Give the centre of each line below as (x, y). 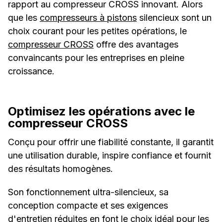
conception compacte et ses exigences (88, 206)
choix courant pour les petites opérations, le (97, 31)
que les (24, 18)
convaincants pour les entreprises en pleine (96, 58)
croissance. (31, 71)
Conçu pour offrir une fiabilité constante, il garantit (111, 142)
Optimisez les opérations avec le (101, 111)
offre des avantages (136, 45)
